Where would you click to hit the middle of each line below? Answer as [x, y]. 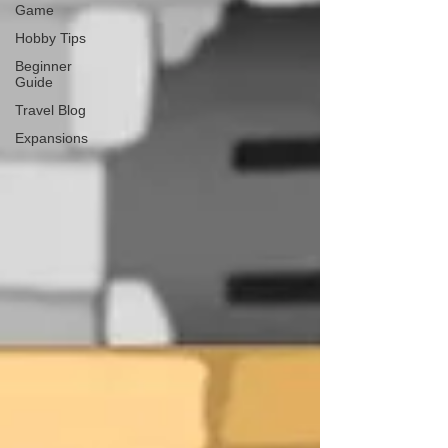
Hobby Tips [50, 38]
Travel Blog [50, 110]
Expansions [51, 138]
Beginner [43, 66]
